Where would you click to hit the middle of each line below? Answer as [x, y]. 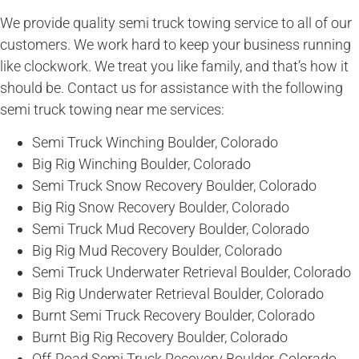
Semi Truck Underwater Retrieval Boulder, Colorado [192, 272]
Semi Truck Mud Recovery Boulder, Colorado [171, 229]
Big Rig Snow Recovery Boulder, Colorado [161, 208]
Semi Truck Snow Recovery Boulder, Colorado [174, 186]
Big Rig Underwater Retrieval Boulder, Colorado [178, 294]
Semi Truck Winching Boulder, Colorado [155, 143]
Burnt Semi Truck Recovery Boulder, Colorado [173, 316]
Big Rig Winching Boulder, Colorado [141, 164]
